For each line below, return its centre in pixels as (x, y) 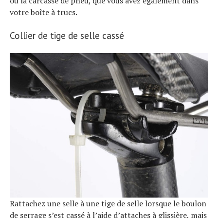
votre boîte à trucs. (44, 12)
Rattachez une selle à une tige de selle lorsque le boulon (108, 203)
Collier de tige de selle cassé (67, 35)
